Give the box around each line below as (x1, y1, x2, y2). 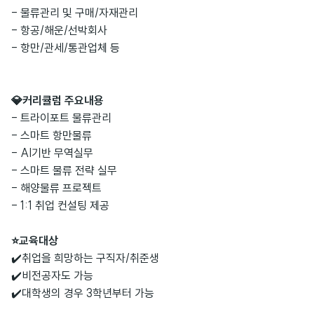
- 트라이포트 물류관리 (11, 111, 111, 125)
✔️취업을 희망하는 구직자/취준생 (11, 251, 159, 266)
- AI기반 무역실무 (11, 146, 93, 161)
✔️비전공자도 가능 (11, 268, 93, 283)
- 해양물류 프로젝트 (11, 181, 102, 196)
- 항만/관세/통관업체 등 (11, 41, 120, 55)
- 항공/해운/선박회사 (11, 23, 107, 38)
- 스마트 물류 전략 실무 (11, 163, 117, 178)
